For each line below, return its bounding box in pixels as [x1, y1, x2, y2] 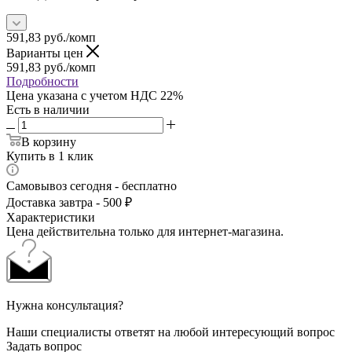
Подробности [6, 74, 79, 88]
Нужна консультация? [6, 298, 123, 312]
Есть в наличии [6, 102, 90, 116]
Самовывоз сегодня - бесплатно [6, 178, 177, 192]
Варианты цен [6, 46, 86, 60]
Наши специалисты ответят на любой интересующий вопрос [6, 324, 335, 339]
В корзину [21, 134, 76, 148]
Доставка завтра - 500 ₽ [6, 195, 132, 209]
